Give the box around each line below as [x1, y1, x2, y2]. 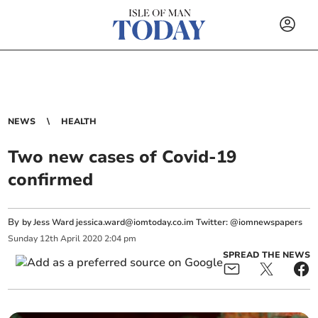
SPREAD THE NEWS [222, 248, 310, 261]
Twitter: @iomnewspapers [194, 216, 303, 228]
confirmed [8, 168, 94, 191]
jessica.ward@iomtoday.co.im [76, 216, 194, 228]
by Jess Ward [22, 216, 77, 228]
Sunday [8, 233, 38, 245]
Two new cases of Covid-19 [8, 146, 237, 168]
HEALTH [61, 116, 97, 127]
